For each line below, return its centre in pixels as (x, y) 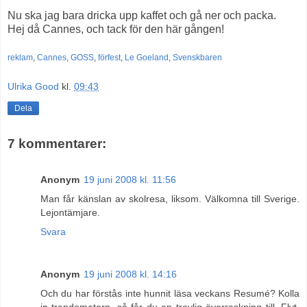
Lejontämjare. (70, 212)
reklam (20, 57)
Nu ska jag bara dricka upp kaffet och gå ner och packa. (142, 15)
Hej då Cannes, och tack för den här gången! (116, 29)
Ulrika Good (33, 86)
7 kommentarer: (57, 144)
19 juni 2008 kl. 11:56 (130, 179)
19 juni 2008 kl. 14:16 (130, 274)
